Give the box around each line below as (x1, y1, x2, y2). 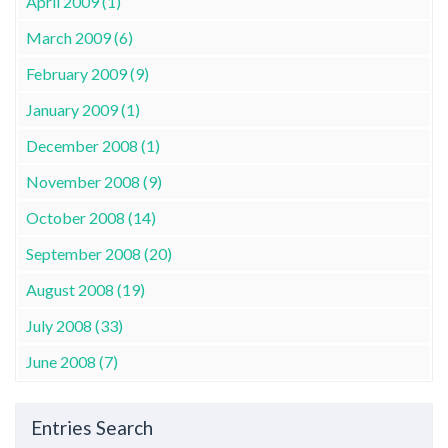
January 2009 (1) (26, 99, 140, 119)
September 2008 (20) (26, 243, 172, 263)
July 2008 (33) (26, 315, 123, 335)
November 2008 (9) (26, 171, 162, 191)
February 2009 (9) (26, 63, 149, 83)
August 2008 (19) (26, 279, 145, 299)
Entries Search (31, 416, 153, 439)
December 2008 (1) (26, 135, 160, 155)
